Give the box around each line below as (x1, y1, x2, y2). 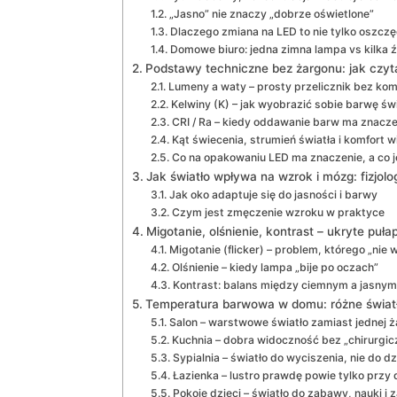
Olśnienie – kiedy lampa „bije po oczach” (171, 261, 378, 275)
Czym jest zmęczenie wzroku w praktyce (171, 206, 385, 220)
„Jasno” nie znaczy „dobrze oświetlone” (168, 7, 374, 21)
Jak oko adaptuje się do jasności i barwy (168, 188, 378, 202)
